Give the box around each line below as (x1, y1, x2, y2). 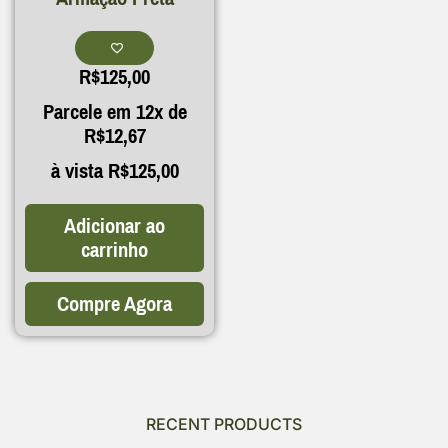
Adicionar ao (64, 207, 165, 246)
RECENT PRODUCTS (146, 414, 302, 435)
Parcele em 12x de (42, 93, 187, 132)
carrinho (81, 231, 148, 270)
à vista (50, 152, 103, 191)
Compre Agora (57, 285, 172, 324)
